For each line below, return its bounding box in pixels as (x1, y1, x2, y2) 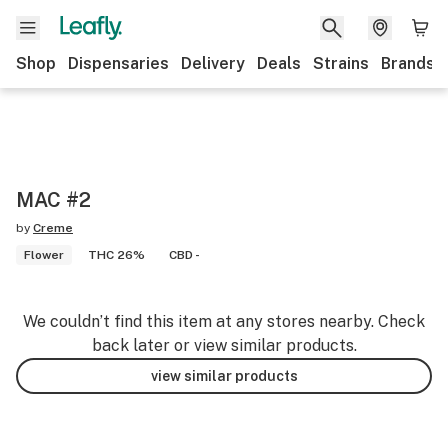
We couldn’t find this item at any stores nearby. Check (23, 312, 425, 331)
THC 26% (88, 248, 145, 262)
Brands (381, 54, 435, 73)
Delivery (181, 54, 245, 73)
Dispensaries (68, 54, 169, 73)
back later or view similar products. (91, 336, 357, 355)
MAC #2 (16, 188, 91, 212)
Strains (313, 54, 369, 73)
